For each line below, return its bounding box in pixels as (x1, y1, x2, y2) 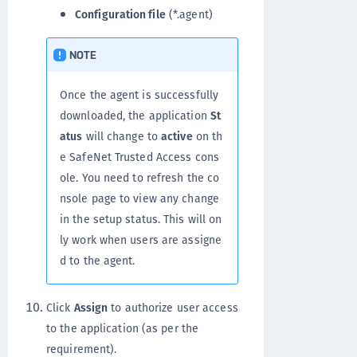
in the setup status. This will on (60, 210, 222, 227)
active (161, 127, 193, 144)
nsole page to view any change (60, 190, 219, 206)
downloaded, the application (60, 107, 210, 124)
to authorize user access (108, 299, 238, 316)
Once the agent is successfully (60, 86, 219, 103)
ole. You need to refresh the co (60, 169, 220, 186)
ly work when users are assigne (60, 231, 222, 248)
